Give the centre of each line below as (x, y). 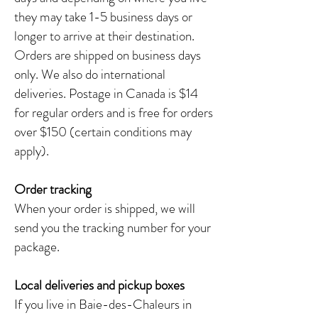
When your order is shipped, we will (105, 209)
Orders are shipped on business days (108, 55)
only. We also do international (90, 75)
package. (37, 247)
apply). (32, 151)
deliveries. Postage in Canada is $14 (106, 94)
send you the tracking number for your (113, 228)
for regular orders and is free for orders (114, 113)
